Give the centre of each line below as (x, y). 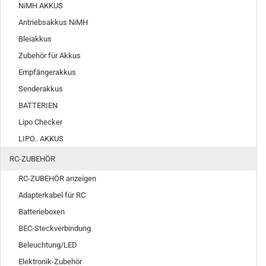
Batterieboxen (42, 212)
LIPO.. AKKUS (41, 139)
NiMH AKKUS (41, 6)
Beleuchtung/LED (48, 245)
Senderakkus (41, 89)
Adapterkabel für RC (52, 195)
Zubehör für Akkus (50, 56)
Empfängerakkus (47, 72)
